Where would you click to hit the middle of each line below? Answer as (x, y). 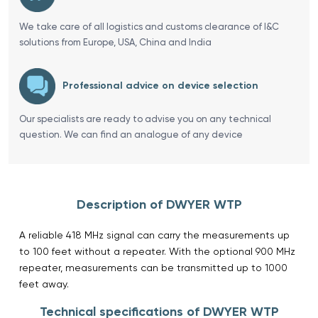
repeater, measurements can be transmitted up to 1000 (153, 267)
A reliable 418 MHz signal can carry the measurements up (154, 235)
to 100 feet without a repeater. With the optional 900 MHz (157, 251)
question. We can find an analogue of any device (131, 134)
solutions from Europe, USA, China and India (115, 42)
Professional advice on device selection (160, 86)
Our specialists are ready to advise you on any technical (145, 119)
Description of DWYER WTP (159, 204)
